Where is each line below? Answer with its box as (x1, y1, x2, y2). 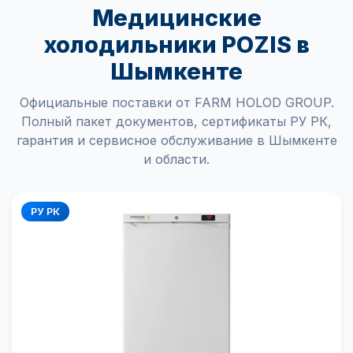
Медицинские (91, 4, 262, 32)
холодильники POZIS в (43, 31, 310, 58)
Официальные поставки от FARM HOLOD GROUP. (19, 95, 334, 110)
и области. (143, 151, 210, 167)
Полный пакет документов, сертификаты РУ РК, (21, 113, 332, 129)
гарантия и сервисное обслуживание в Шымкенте (16, 132, 337, 148)
